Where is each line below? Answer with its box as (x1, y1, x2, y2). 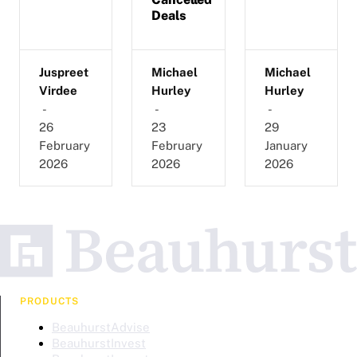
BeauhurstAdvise (52, 320, 150, 335)
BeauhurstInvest (52, 336, 146, 351)
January (264, 138, 308, 152)
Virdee (39, 83, 77, 97)
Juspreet (39, 65, 88, 79)
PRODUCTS (20, 296, 79, 308)
